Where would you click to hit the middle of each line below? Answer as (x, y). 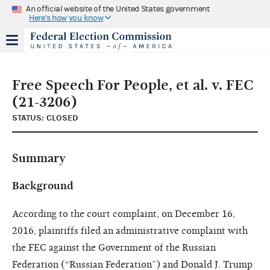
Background (43, 186)
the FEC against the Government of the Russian (114, 247)
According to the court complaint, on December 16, (124, 214)
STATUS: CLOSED (45, 118)
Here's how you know (66, 18)
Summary (39, 158)
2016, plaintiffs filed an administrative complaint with (130, 231)
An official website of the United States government (118, 9)
